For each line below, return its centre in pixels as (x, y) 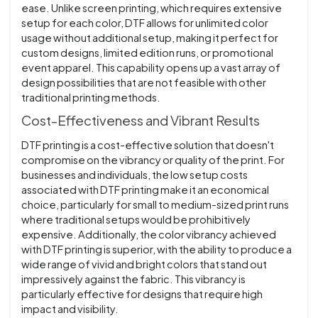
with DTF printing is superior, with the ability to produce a (157, 250)
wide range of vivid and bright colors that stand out (144, 264)
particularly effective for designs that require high (142, 294)
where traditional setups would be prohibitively (136, 220)
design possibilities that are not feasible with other (144, 83)
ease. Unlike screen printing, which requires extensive (152, 8)
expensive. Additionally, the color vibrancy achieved (149, 235)
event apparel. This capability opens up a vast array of (151, 68)
